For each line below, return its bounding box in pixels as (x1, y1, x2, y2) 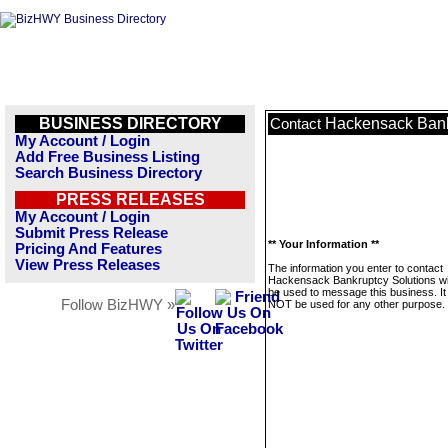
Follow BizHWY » (61, 297, 175, 313)
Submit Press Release (15, 225, 168, 241)
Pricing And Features (15, 241, 162, 257)
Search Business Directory (15, 165, 202, 181)
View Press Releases (15, 257, 160, 273)
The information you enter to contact (268, 262, 443, 274)
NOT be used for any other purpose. (268, 298, 445, 310)
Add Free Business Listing (15, 149, 200, 165)
